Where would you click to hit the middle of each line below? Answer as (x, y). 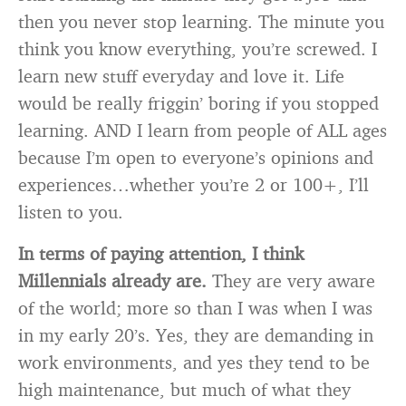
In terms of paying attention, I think (161, 253)
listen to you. (71, 212)
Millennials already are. (112, 280)
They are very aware (291, 280)
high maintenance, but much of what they (184, 389)
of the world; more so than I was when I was (195, 308)
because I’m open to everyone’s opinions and (196, 157)
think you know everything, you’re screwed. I (198, 48)
